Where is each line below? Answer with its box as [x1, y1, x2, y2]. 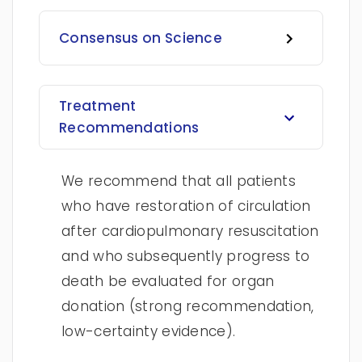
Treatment [59, 96, 137, 116]
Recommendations [59, 118, 200, 137]
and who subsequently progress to [61, 246, 310, 266]
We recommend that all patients [61, 171, 296, 191]
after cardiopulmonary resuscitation [61, 221, 319, 241]
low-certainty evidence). [61, 322, 236, 341]
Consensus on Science [59, 27, 222, 48]
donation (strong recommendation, [61, 297, 314, 316]
